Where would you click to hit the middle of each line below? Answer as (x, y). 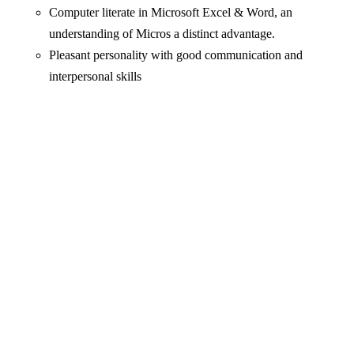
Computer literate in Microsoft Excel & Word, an (171, 13)
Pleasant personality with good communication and (176, 55)
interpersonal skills (96, 77)
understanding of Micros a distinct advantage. (162, 34)
